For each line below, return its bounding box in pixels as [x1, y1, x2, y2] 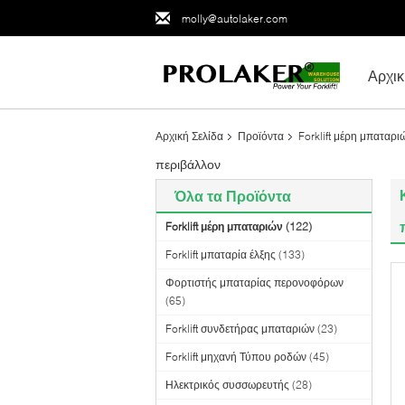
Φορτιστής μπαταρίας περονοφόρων [165, 276, 344, 289]
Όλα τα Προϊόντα [174, 187, 291, 204]
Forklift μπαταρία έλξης [165, 248, 276, 261]
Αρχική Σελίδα [155, 129, 223, 143]
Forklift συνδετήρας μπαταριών [165, 322, 315, 335]
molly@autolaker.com [182, 11, 287, 25]
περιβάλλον [155, 156, 221, 172]
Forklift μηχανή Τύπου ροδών [165, 350, 306, 363]
